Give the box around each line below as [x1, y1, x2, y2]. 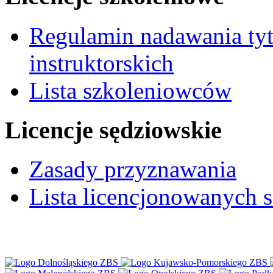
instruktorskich [29, 50, 174, 76]
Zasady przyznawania [29, 156, 236, 183]
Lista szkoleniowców [29, 77, 232, 104]
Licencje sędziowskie [5, 116, 222, 144]
